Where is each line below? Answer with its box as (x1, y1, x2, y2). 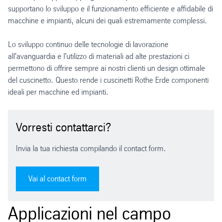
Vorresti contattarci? (16, 120, 111, 135)
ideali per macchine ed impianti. (8, 87, 109, 97)
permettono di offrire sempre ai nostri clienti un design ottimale (8, 63, 205, 73)
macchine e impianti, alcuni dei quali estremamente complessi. (8, 16, 207, 26)
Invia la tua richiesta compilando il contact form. (16, 144, 166, 154)
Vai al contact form (28, 174, 87, 184)
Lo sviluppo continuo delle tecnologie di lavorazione (8, 40, 168, 50)
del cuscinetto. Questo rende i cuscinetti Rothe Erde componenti (8, 75, 209, 85)
